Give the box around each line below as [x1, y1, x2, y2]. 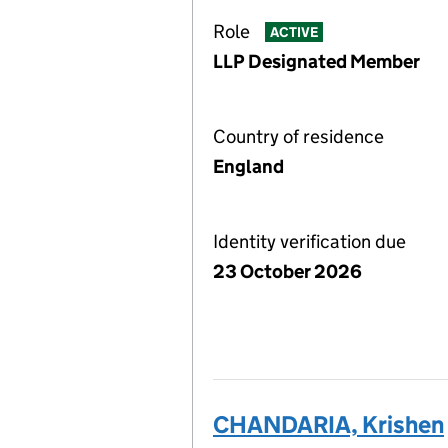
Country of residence [213, 125, 384, 148]
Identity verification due [213, 230, 406, 253]
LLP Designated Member [213, 50, 420, 73]
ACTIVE [269, 23, 318, 42]
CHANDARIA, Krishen [213, 410, 444, 439]
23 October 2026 [213, 260, 362, 283]
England [213, 155, 284, 178]
